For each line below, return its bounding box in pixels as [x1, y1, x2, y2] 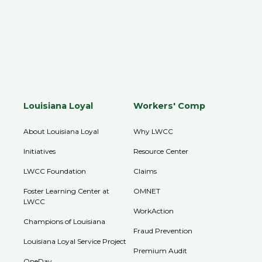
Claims [133, 166, 157, 175]
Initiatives [23, 146, 56, 156]
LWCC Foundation [23, 166, 87, 175]
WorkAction [133, 206, 174, 215]
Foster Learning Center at [23, 186, 110, 195]
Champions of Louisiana [23, 216, 106, 226]
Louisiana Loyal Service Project [23, 236, 127, 246]
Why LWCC [133, 126, 174, 136]
